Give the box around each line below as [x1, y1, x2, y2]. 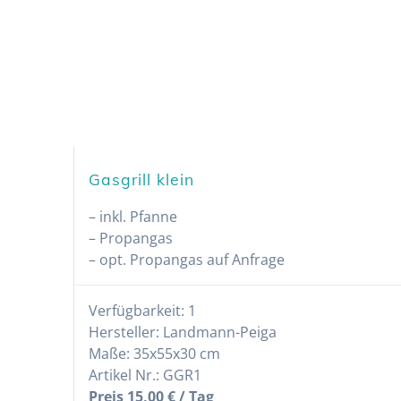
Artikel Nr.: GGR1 [89, 364, 202, 385]
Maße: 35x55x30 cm [89, 343, 221, 363]
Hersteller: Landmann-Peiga [89, 321, 277, 342]
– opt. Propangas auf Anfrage [89, 249, 286, 269]
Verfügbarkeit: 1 [89, 300, 197, 320]
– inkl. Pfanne [89, 206, 182, 226]
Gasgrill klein [89, 168, 195, 189]
